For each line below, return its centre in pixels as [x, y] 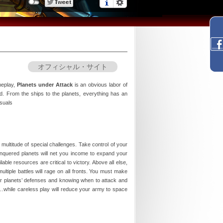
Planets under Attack [45, 85]
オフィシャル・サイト [73, 67]
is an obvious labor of [100, 85]
